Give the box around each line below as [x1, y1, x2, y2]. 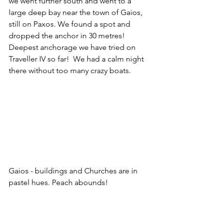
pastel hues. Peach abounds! [9, 177, 108, 187]
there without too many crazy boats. [9, 65, 131, 75]
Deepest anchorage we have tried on [9, 42, 138, 52]
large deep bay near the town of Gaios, [9, 7, 144, 17]
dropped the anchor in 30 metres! [9, 31, 129, 40]
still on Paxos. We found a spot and [9, 19, 132, 29]
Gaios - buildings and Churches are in [9, 166, 139, 175]
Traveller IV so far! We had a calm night [9, 54, 146, 63]
